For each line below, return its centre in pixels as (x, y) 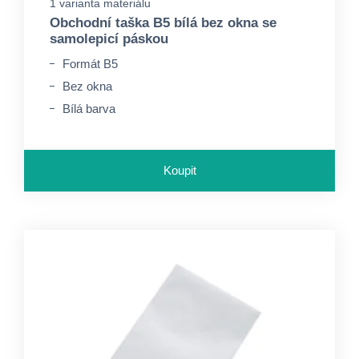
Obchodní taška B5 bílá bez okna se (163, 23)
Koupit (179, 170)
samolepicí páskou (109, 39)
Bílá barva (89, 109)
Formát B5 (90, 64)
